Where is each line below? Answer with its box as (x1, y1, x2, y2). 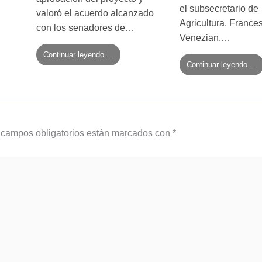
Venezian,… (180, 32, 230, 43)
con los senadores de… (36, 22, 135, 33)
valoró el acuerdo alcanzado (36, 8, 154, 18)
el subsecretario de (180, 3, 258, 13)
